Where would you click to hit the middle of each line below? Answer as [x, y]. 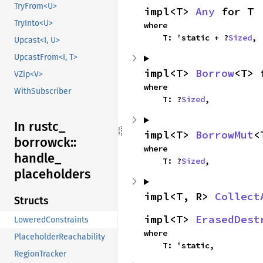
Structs [31, 201]
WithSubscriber [43, 92]
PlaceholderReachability [60, 237]
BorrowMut [225, 135]
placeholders [52, 174]
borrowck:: [45, 143]
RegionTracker [40, 254]
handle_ [38, 159]
